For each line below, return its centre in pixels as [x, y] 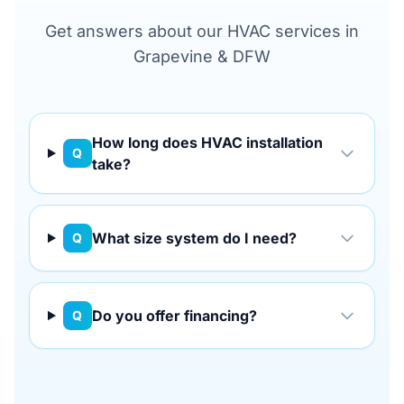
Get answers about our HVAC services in [202, 31]
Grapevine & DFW [202, 56]
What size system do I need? [194, 238]
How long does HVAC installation [207, 142]
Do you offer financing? [174, 316]
